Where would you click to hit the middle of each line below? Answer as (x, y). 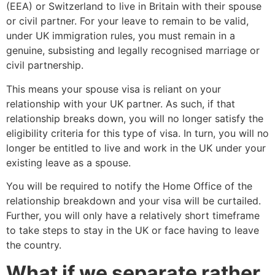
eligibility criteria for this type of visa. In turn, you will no (137, 133)
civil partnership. (45, 65)
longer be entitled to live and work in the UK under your (136, 148)
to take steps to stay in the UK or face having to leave (133, 230)
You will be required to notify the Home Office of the (129, 186)
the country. (34, 245)
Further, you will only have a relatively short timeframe (133, 216)
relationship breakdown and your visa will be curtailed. (134, 201)
